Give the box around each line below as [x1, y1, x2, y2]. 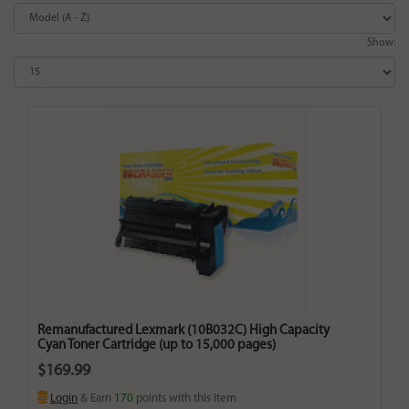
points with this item [133, 393, 236, 405]
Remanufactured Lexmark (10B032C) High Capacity [37, 324, 330, 339]
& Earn [78, 393, 114, 405]
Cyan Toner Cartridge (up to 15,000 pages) [37, 339, 276, 353]
